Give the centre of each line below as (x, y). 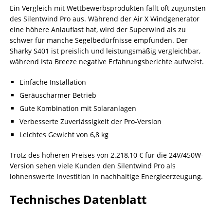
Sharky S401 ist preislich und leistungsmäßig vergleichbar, (105, 51)
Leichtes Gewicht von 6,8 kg (64, 135)
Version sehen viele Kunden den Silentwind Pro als (93, 166)
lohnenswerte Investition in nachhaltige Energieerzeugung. (106, 176)
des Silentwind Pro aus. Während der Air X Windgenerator (105, 19)
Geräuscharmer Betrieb (58, 95)
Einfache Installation (53, 82)
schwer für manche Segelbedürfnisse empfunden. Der (99, 40)
